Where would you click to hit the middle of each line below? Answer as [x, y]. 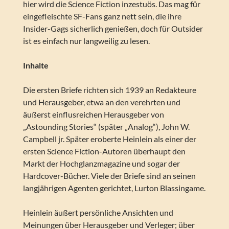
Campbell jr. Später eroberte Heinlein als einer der [109, 139]
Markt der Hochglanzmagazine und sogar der [101, 164]
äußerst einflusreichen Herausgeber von [93, 114]
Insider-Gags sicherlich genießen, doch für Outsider [113, 29]
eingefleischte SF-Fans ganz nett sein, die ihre [102, 16]
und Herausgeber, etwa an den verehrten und [101, 102]
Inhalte [36, 65]
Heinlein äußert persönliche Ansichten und [98, 213]
